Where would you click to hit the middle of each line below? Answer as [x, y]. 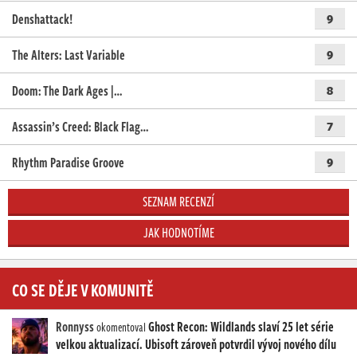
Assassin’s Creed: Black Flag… [80, 127]
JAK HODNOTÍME [178, 233]
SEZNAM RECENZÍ [178, 202]
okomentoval [121, 328]
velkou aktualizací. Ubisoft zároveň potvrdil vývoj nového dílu [196, 345]
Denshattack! [42, 20]
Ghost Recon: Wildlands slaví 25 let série [241, 327]
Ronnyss [75, 327]
